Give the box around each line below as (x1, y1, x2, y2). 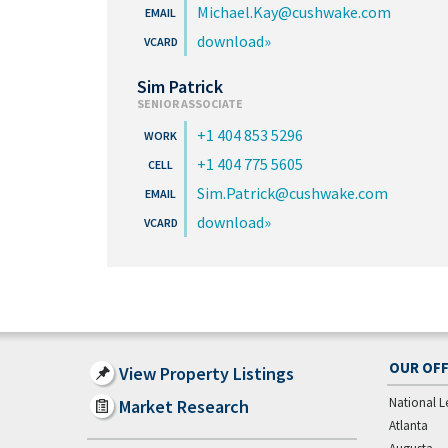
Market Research (119, 395, 249, 418)
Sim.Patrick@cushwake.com (197, 183, 388, 203)
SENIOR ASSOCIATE (137, 96, 243, 111)
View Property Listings (119, 362, 294, 385)
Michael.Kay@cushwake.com (197, 2, 391, 22)
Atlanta (389, 417, 428, 434)
